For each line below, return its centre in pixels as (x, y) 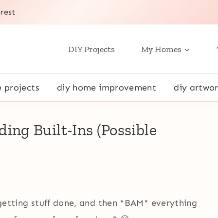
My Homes (161, 49)
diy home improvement (107, 87)
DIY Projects (91, 49)
